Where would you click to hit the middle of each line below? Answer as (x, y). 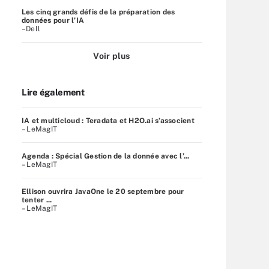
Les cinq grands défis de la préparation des (98, 12)
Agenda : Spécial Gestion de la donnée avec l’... (106, 156)
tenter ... (37, 200)
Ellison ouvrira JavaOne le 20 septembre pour (103, 191)
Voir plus (112, 56)
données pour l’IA (53, 20)
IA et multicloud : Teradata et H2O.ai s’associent (108, 120)
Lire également (53, 92)
